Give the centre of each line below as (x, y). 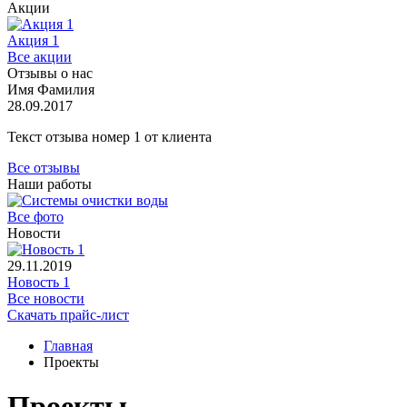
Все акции (40, 57)
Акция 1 (33, 40)
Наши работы (50, 184)
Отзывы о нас (50, 73)
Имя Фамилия (51, 89)
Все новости (46, 298)
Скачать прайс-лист (68, 315)
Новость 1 (39, 282)
